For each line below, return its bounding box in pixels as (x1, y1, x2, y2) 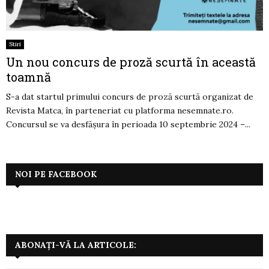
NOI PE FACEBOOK (15, 169, 97, 180)
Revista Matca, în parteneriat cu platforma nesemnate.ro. (6, 105, 234, 116)
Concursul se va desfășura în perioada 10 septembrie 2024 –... (6, 119, 250, 130)
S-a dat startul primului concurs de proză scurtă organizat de (6, 91, 253, 103)
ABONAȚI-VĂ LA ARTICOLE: (15, 240, 136, 251)
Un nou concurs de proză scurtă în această (6, 54, 256, 70)
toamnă (6, 69, 51, 85)
